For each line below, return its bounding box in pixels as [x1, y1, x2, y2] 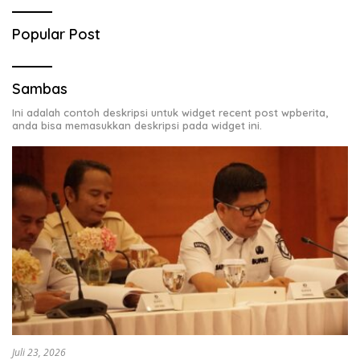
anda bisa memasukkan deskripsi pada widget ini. [12, 118, 262, 132]
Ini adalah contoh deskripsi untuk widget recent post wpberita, [12, 105, 328, 119]
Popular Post [12, 24, 100, 43]
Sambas [12, 79, 67, 98]
